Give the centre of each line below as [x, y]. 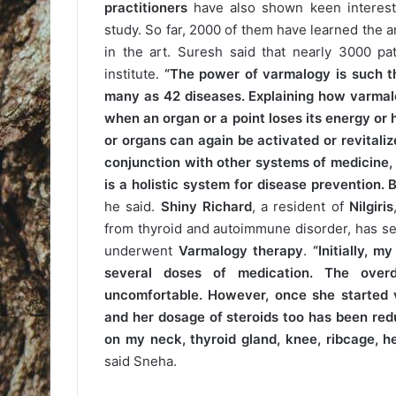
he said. [133, 207]
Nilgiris [372, 207]
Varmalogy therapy [241, 251]
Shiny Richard [206, 207]
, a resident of [301, 207]
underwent [141, 251]
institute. [134, 74]
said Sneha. [141, 362]
